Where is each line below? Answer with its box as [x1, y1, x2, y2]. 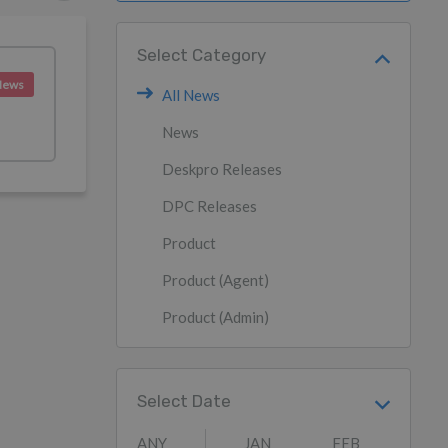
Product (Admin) [162, 308, 269, 326]
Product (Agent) [162, 271, 269, 289]
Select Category [137, 45, 266, 65]
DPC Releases [162, 197, 257, 215]
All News [162, 86, 220, 104]
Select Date [137, 391, 231, 411]
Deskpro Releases [162, 160, 282, 178]
